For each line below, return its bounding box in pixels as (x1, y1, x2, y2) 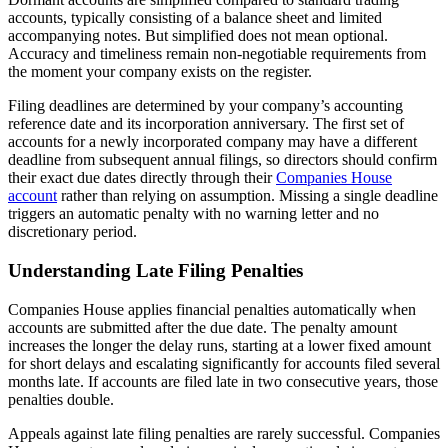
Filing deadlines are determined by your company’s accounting (8, 97, 403, 115)
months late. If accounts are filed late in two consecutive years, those (8, 372, 438, 390)
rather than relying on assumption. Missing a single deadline (57, 187, 438, 205)
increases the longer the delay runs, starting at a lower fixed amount (8, 336, 431, 354)
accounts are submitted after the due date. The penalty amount (8, 318, 397, 336)
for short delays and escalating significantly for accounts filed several (8, 354, 440, 372)
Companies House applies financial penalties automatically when (8, 300, 416, 318)
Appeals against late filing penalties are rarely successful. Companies (8, 424, 440, 442)
